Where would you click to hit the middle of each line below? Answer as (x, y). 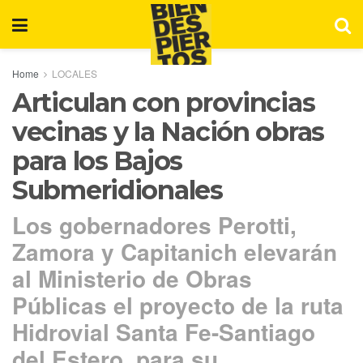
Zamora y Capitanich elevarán (175, 251)
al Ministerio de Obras (132, 278)
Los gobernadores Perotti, (154, 224)
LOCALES (75, 73)
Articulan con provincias (164, 102)
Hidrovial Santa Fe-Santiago (164, 331)
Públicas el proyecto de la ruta (178, 305)
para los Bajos (98, 161)
